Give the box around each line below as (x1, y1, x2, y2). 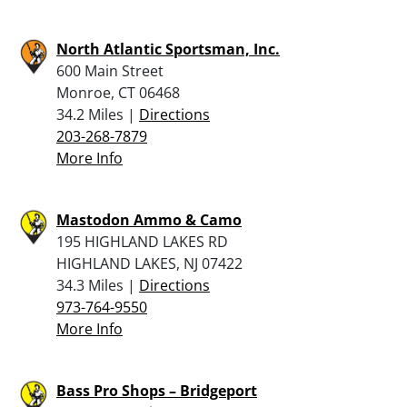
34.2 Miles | (56, 104, 139, 124)
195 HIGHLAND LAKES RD (56, 231, 228, 252)
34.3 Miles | (56, 274, 139, 295)
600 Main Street (56, 60, 164, 81)
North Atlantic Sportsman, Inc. (56, 38, 280, 59)
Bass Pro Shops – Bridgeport (56, 380, 257, 401)
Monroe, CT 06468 (56, 82, 180, 103)
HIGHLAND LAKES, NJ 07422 (56, 253, 243, 273)
